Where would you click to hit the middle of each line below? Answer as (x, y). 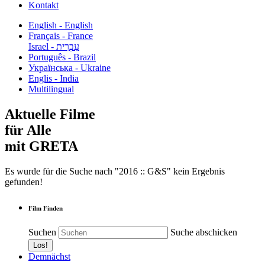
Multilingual (51, 89)
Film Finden (46, 208)
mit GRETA (41, 146)
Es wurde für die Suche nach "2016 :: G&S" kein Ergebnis (115, 171)
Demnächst (49, 256)
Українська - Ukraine (70, 68)
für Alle (28, 130)
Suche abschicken (204, 232)
